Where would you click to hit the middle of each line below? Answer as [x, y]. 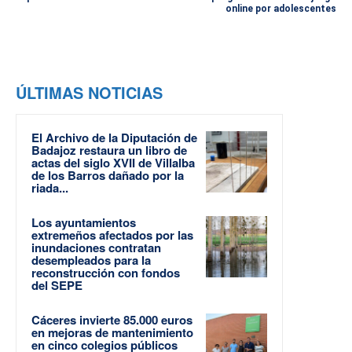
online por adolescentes [280, 8]
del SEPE [57, 285]
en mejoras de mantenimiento [112, 332]
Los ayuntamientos [84, 222]
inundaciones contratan [96, 247]
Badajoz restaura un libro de [109, 150]
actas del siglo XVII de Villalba [113, 162]
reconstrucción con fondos [106, 272]
